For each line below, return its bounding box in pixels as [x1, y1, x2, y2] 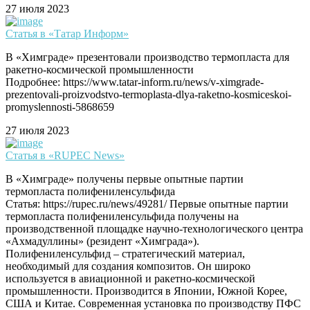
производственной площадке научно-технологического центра [6, 223, 303, 235]
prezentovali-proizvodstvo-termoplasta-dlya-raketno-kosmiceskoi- [6, 89, 291, 101]
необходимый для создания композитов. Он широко [6, 260, 250, 273]
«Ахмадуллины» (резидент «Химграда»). [6, 235, 199, 248]
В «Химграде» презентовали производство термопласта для [6, 51, 289, 64]
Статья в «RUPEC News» [6, 149, 125, 162]
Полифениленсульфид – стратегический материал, [6, 248, 245, 260]
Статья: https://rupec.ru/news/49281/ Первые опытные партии [6, 198, 289, 210]
